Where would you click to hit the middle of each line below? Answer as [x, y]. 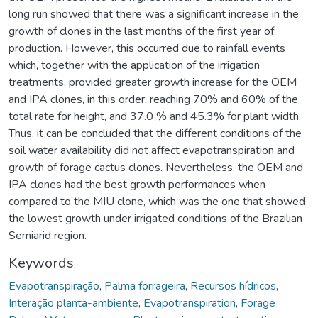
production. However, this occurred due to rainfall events [147, 48]
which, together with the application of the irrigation [134, 65]
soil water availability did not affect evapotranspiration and [152, 150]
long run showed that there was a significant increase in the [154, 14]
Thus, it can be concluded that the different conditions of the [155, 133]
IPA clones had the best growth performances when [137, 184]
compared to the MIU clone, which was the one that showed [157, 201]
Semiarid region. [48, 235]
